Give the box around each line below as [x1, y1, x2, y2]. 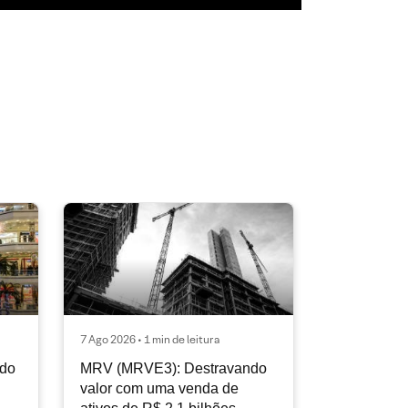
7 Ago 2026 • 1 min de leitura [80, 332, 219, 347]
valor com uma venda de [80, 381, 239, 397]
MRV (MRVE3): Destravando [80, 361, 267, 377]
